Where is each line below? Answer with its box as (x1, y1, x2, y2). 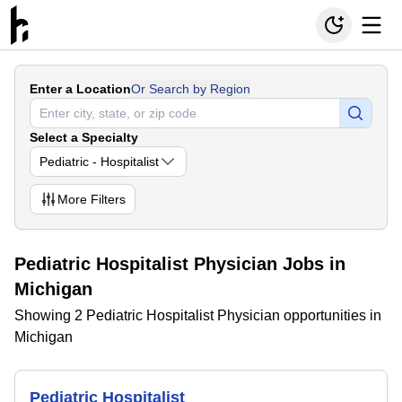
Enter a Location (30, 82, 131, 96)
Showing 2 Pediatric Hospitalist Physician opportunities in (14, 308, 381, 323)
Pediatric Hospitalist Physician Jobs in (14, 254, 345, 274)
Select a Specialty (30, 130, 138, 144)
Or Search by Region (131, 82, 250, 96)
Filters (87, 192, 126, 206)
